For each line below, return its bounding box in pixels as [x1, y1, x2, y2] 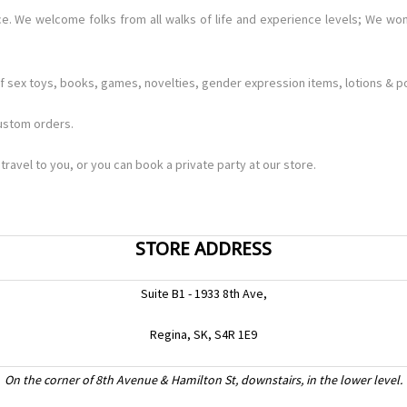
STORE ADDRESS [135, 237, 272, 260]
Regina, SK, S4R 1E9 [150, 325, 257, 342]
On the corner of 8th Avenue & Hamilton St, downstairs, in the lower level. [5, 371, 402, 388]
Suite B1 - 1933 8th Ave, [140, 284, 267, 302]
